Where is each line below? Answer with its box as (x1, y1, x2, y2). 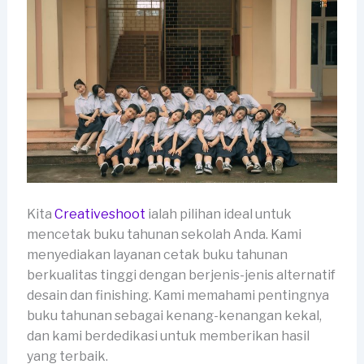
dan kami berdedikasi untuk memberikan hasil (26, 327, 310, 344)
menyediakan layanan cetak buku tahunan (26, 246, 288, 262)
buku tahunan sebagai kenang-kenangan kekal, (26, 307, 322, 323)
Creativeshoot (54, 206, 145, 222)
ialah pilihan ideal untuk (145, 206, 292, 222)
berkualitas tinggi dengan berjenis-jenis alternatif (26, 266, 336, 283)
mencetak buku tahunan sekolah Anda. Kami (26, 226, 301, 242)
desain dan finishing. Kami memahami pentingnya (26, 287, 329, 303)
